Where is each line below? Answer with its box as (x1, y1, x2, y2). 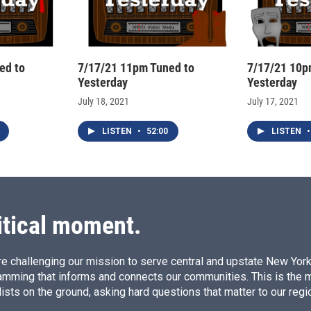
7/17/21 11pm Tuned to (78, 60, 194, 76)
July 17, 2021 (247, 96, 299, 108)
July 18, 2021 (78, 96, 129, 108)
